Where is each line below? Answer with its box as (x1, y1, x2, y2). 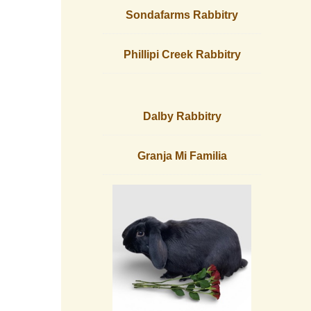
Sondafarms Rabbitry (126, 9, 238, 22)
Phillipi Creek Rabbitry (123, 49, 241, 61)
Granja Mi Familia (137, 150, 227, 162)
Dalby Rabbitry (142, 110, 221, 123)
